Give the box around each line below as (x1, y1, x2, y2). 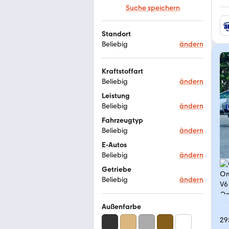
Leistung (102, 91, 130, 100)
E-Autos (102, 141, 127, 149)
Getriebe (102, 165, 131, 174)
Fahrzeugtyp (102, 116, 143, 125)
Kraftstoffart (102, 67, 143, 76)
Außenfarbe (102, 202, 141, 211)
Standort (102, 30, 131, 38)
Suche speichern (125, 4, 180, 12)
